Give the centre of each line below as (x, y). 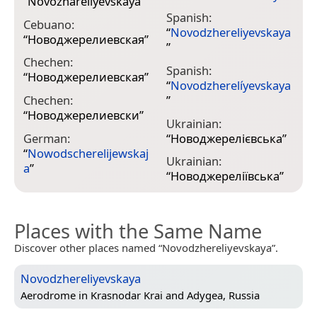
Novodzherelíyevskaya (230, 85)
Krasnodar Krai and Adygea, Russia (175, 295)
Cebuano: (49, 24)
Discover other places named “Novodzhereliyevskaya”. (146, 248)
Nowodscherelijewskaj (88, 153)
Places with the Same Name (138, 231)
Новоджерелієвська (226, 138)
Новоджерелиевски (83, 115)
